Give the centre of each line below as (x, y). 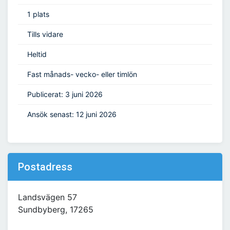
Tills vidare (45, 34)
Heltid (37, 54)
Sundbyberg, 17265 (56, 210)
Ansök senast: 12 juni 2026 (72, 114)
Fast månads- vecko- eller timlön (82, 74)
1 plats (38, 14)
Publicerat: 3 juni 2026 (65, 94)
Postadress (45, 167)
